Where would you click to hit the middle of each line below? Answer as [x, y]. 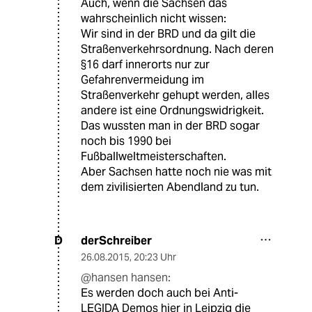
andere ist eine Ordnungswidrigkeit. [172, 110]
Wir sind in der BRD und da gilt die [168, 33]
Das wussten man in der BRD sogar [170, 125]
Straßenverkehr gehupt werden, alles [175, 95]
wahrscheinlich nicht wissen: [154, 18]
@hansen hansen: [126, 277]
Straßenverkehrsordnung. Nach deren [177, 49]
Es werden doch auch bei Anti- [159, 292]
